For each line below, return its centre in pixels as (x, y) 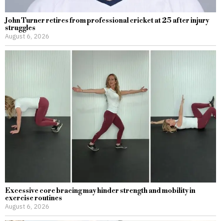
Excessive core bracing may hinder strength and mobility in (100, 191)
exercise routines (34, 198)
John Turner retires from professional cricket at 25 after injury (107, 21)
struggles (20, 28)
